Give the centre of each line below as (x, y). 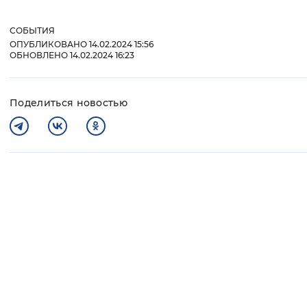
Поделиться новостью (69, 103)
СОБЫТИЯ (32, 31)
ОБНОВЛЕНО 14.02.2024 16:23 (72, 56)
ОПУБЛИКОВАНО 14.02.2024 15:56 (82, 45)
